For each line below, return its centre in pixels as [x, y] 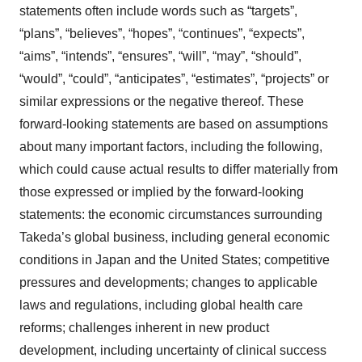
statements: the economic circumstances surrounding [171, 214]
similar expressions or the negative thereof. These [162, 101]
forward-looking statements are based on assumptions [174, 124]
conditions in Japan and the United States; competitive [175, 259]
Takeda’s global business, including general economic [175, 237]
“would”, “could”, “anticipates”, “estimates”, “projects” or [174, 78]
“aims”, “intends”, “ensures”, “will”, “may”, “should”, [160, 56]
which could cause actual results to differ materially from [179, 169]
